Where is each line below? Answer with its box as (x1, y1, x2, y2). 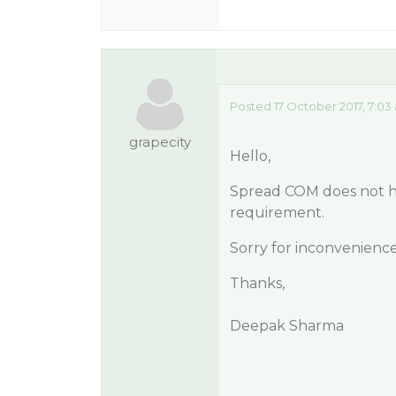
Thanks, (229, 275, 285, 292)
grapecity (129, 133, 192, 150)
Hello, (229, 148, 270, 164)
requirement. (229, 204, 324, 221)
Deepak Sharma (229, 317, 344, 334)
